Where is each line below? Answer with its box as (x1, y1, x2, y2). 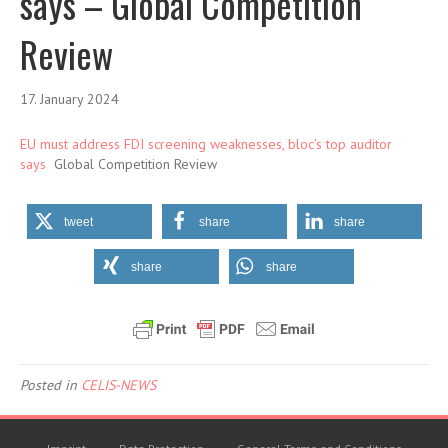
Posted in (20, 376, 81, 394)
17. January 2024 (20, 90, 119, 108)
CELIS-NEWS (81, 376, 156, 394)
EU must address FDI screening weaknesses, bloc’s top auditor (20, 135, 392, 153)
